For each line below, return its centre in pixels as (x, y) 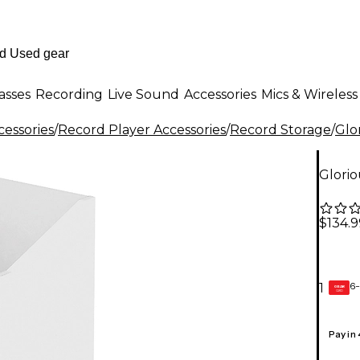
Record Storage (280, 130)
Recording (69, 94)
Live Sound (143, 94)
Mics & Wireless (309, 94)
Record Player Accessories (142, 130)
